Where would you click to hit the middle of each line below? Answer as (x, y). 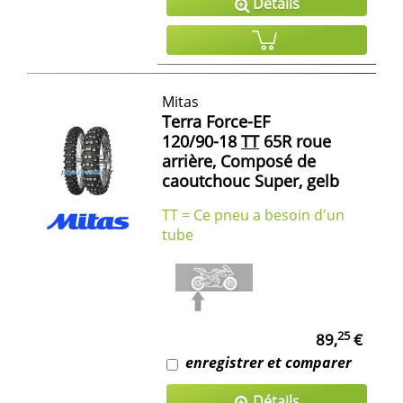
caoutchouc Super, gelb (251, 181)
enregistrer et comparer (269, 363)
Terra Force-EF (216, 122)
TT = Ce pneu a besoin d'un (253, 215)
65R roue (295, 142)
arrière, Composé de (239, 161)
